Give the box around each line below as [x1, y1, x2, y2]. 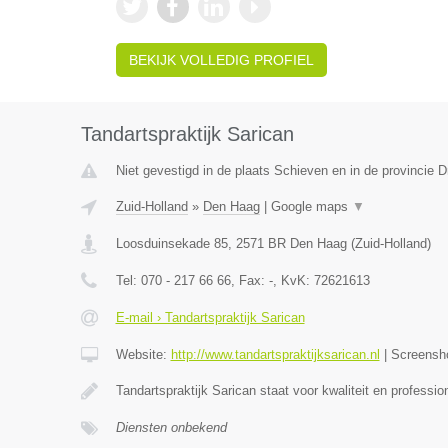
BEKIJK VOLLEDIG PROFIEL [128, 52, 314, 68]
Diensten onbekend [115, 420, 227, 435]
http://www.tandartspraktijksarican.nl [170, 347, 380, 362]
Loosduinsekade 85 [115, 236, 228, 251]
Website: [115, 347, 171, 362]
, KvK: [272, 273, 314, 288]
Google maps [270, 199, 352, 214]
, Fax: [230, 273, 269, 288]
